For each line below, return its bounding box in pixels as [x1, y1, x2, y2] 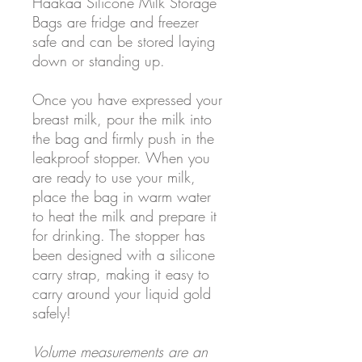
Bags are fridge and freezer [32, 11, 199, 32]
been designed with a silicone [32, 244, 215, 264]
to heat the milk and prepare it [32, 205, 217, 225]
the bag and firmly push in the [32, 128, 214, 148]
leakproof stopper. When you [32, 147, 210, 167]
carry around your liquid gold [32, 283, 211, 303]
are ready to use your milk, [32, 166, 196, 187]
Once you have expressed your [32, 89, 222, 109]
